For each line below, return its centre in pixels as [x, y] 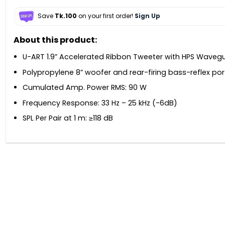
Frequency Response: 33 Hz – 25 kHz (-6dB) [100, 103]
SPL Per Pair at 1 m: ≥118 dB [68, 118]
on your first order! [105, 16]
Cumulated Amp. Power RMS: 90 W [85, 88]
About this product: [55, 40]
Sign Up [147, 16]
